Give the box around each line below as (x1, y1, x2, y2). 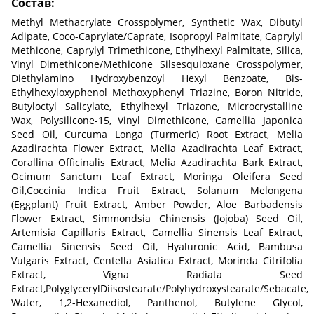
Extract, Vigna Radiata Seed (11, 268, 303, 282)
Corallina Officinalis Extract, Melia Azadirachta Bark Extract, (11, 156, 303, 170)
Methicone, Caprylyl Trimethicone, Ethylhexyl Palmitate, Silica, (11, 43, 303, 57)
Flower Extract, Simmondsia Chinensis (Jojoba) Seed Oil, (11, 212, 303, 226)
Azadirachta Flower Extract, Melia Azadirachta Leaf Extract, (11, 142, 303, 156)
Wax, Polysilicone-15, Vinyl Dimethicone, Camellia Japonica (11, 114, 303, 128)
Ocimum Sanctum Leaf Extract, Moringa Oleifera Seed (11, 170, 303, 184)
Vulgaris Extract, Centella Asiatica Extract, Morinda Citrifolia (11, 254, 303, 268)
